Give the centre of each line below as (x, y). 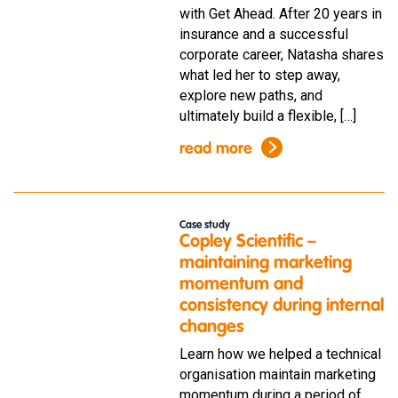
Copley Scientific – (247, 242)
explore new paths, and (251, 95)
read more (215, 149)
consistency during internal (281, 306)
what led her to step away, (259, 75)
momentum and (241, 285)
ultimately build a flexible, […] (267, 115)
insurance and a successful (263, 34)
